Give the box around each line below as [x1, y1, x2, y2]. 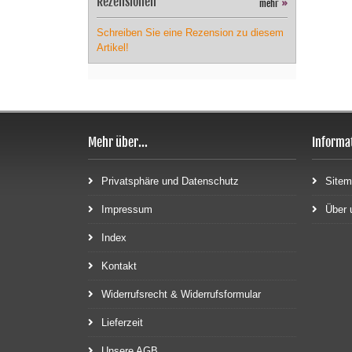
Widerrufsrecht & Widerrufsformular [101, 288, 261, 300]
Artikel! [97, 42, 129, 53]
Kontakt [101, 260, 137, 272]
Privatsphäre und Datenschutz [101, 175, 239, 187]
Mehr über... [88, 134, 148, 150]
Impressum [101, 203, 152, 215]
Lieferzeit [101, 317, 143, 328]
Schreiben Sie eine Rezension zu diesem [97, 27, 284, 38]
